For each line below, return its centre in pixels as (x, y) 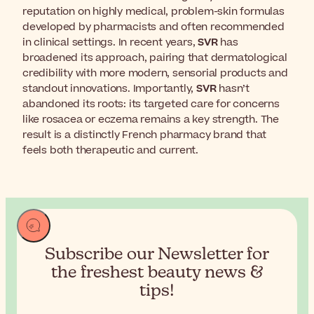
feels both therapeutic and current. (111, 150)
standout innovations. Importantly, (110, 88)
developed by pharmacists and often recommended (153, 27)
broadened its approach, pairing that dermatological (155, 57)
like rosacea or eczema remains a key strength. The (151, 119)
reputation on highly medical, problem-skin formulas (153, 11)
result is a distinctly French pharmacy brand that (145, 135)
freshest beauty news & (172, 272)
